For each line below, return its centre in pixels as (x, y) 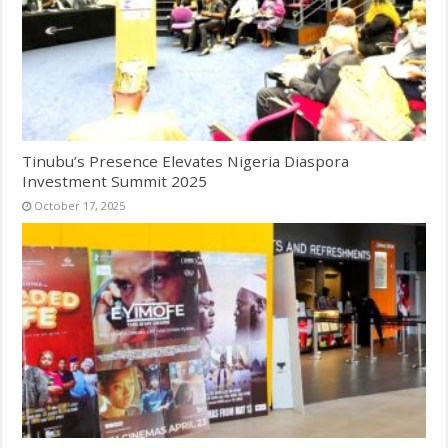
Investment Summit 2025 (115, 181)
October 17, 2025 (80, 206)
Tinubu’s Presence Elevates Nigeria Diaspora (186, 161)
